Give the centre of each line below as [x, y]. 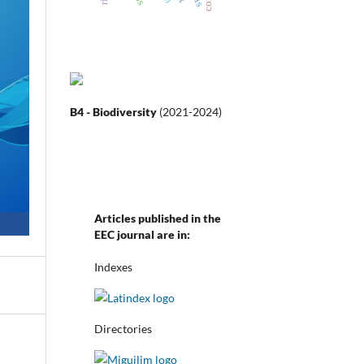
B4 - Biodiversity [115, 111]
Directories [123, 329]
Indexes [113, 267]
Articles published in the [158, 218]
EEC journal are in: [142, 234]
